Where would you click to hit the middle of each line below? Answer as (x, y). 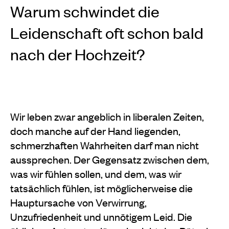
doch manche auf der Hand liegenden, (95, 130)
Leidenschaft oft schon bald (107, 32)
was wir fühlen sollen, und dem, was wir (96, 173)
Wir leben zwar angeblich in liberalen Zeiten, (107, 116)
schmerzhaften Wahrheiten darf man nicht (105, 145)
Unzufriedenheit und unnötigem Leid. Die (101, 216)
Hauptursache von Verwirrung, (78, 202)
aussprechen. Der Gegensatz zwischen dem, (110, 159)
